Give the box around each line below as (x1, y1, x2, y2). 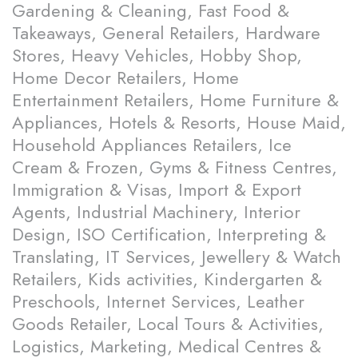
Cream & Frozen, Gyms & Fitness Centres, (12, 154, 337, 181)
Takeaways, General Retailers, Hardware (12, 20, 320, 46)
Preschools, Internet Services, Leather (12, 288, 304, 315)
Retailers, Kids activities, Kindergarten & (12, 266, 322, 292)
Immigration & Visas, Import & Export (12, 177, 301, 203)
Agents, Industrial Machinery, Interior (12, 199, 300, 225)
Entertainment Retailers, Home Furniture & (12, 87, 339, 113)
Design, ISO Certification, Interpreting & (12, 221, 326, 248)
